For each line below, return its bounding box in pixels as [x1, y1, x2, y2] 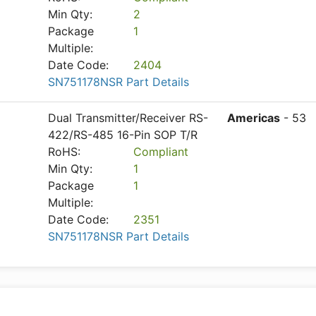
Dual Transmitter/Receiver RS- [48, 111, 208, 125]
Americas [227, 111, 280, 125]
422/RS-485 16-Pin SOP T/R [48, 128, 197, 142]
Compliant [133, 145, 189, 159]
